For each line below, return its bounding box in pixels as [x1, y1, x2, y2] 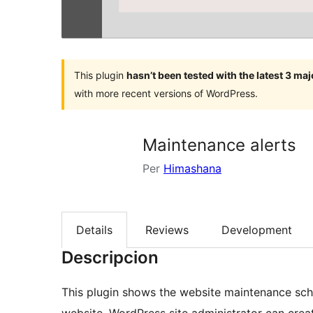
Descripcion [61, 247, 159, 268]
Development [221, 222, 292, 237]
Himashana [163, 161, 221, 175]
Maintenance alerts [143, 134, 296, 155]
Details [76, 222, 112, 237]
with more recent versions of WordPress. [74, 87, 258, 99]
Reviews [145, 222, 189, 237]
